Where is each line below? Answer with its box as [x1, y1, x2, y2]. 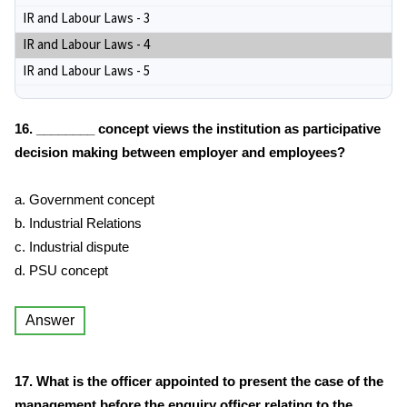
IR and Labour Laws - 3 [23, 9, 150, 28]
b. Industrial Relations [15, 215, 142, 231]
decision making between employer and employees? [15, 144, 345, 160]
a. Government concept [15, 192, 154, 207]
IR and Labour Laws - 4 [23, 35, 150, 55]
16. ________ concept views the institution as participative [15, 121, 381, 136]
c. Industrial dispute [15, 239, 129, 254]
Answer [25, 313, 74, 328]
